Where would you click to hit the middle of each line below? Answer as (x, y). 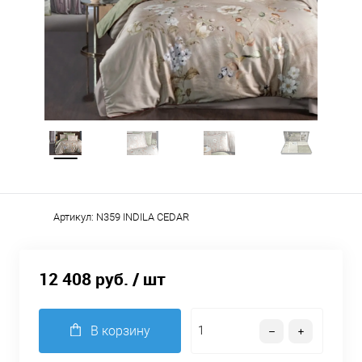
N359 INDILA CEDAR (143, 217)
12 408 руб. (84, 279)
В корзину (120, 331)
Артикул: (75, 217)
